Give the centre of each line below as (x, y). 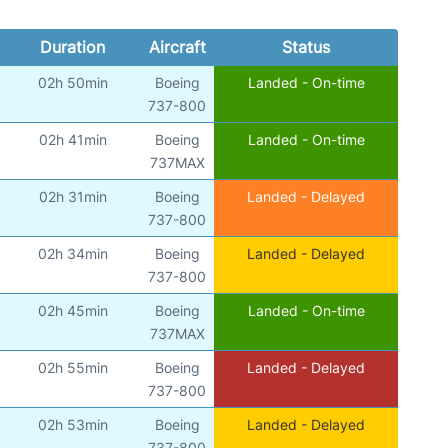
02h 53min (72, 425)
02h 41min (72, 140)
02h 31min (72, 197)
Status (305, 47)
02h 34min (72, 254)
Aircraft (177, 47)
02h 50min (72, 83)
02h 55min (72, 368)
